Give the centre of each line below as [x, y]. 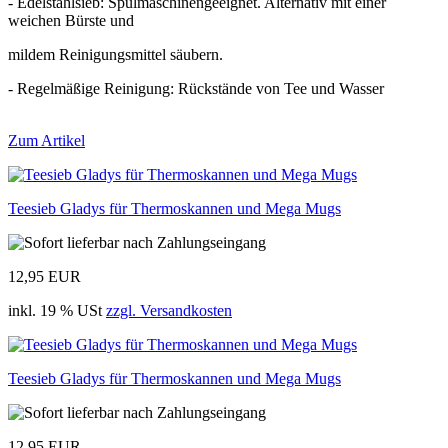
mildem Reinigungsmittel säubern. [115, 54]
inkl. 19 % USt [57, 310]
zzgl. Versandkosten [169, 310]
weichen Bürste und [71, 20]
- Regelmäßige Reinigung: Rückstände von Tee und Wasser [196, 88]
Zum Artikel [46, 140]
